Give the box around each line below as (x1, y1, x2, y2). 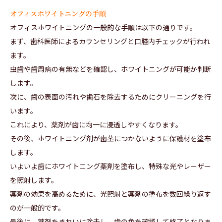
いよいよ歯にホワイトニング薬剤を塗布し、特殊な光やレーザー (10, 161, 211, 171)
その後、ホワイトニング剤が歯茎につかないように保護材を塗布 (10, 133, 211, 144)
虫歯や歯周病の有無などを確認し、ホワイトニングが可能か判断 (10, 64, 211, 74)
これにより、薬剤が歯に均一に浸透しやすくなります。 (10, 119, 182, 130)
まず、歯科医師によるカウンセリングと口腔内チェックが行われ (10, 36, 210, 47)
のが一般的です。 (10, 203, 65, 213)
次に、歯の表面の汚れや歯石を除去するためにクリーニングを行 (10, 92, 211, 102)
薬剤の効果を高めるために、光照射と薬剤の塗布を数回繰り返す (10, 189, 211, 199)
